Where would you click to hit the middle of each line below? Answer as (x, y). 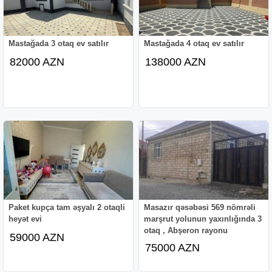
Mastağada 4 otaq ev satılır (194, 43)
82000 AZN (37, 62)
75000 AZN (173, 247)
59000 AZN (37, 237)
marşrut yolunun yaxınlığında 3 (203, 219)
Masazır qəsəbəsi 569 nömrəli (200, 207)
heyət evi (25, 219)
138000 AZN (176, 62)
